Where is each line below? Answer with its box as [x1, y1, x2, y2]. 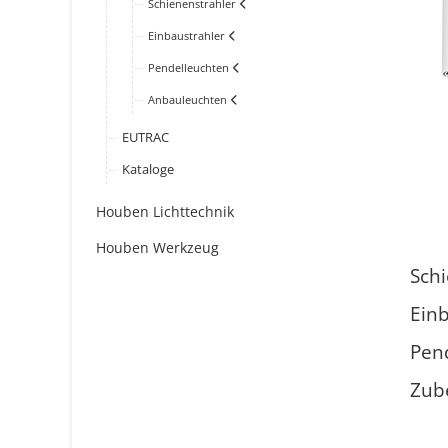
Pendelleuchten [148, 60, 229, 76]
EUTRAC [122, 129, 169, 147]
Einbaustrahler [148, 28, 225, 44]
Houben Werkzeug [96, 238, 219, 258]
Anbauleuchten [148, 92, 227, 108]
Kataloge [122, 161, 174, 179]
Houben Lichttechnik [96, 202, 234, 222]
